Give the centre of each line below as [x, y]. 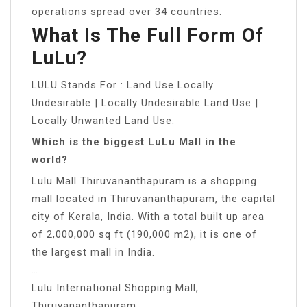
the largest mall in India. [93, 252]
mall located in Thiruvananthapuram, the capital [153, 198]
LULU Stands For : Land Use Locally [123, 85]
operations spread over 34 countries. [127, 11]
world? [50, 159]
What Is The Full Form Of [148, 35]
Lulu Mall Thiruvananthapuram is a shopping [144, 181]
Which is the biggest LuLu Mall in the [134, 142]
